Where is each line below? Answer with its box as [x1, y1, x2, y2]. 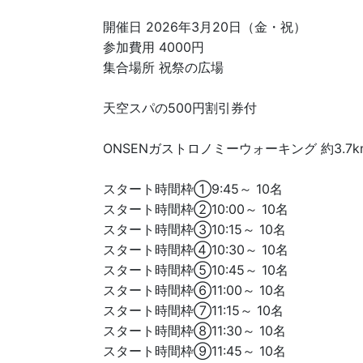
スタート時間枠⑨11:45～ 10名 [103, 343, 286, 359]
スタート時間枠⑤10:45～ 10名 [103, 262, 288, 278]
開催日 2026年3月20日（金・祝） [103, 19, 306, 35]
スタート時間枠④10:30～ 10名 [103, 241, 288, 258]
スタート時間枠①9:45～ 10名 [103, 181, 283, 197]
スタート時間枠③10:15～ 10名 [103, 221, 286, 237]
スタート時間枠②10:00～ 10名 [103, 201, 288, 217]
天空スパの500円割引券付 [103, 100, 257, 116]
